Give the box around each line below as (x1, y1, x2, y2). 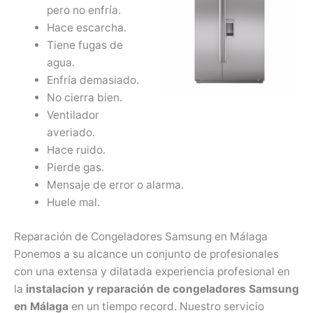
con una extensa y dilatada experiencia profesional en (14, 264, 290, 278)
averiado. (46, 126, 95, 140)
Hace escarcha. (46, 21, 126, 35)
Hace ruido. (46, 143, 105, 157)
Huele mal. (46, 196, 100, 210)
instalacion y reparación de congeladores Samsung (26, 282, 299, 296)
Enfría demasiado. (46, 73, 139, 87)
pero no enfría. (46, 3, 121, 17)
